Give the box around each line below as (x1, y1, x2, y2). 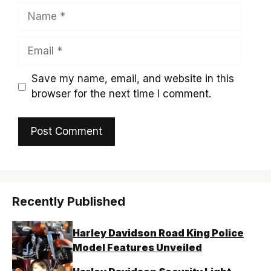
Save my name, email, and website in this (31, 73, 234, 85)
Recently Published (12, 194, 125, 209)
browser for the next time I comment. (31, 88, 211, 100)
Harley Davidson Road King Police (73, 226, 244, 239)
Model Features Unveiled (73, 241, 202, 253)
